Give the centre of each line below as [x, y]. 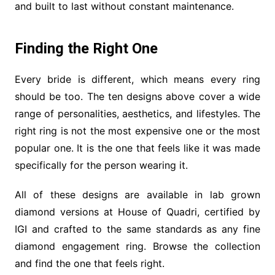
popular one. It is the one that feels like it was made [137, 148]
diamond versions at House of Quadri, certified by [137, 211]
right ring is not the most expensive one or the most [137, 130]
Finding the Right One [86, 48]
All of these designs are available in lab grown [137, 194]
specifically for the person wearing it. [101, 165]
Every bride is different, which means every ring [137, 79]
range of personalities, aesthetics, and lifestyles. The [137, 113]
